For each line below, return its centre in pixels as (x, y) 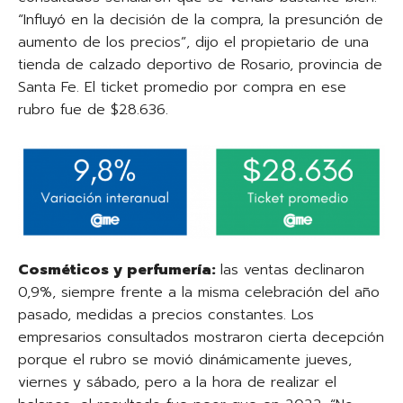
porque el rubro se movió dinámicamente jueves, (185, 359)
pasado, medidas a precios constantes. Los (166, 314)
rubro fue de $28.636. (93, 109)
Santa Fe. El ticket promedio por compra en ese (182, 87)
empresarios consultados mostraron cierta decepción (201, 337)
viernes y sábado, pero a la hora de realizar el (177, 382)
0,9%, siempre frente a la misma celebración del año (199, 292)
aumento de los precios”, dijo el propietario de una (193, 42)
